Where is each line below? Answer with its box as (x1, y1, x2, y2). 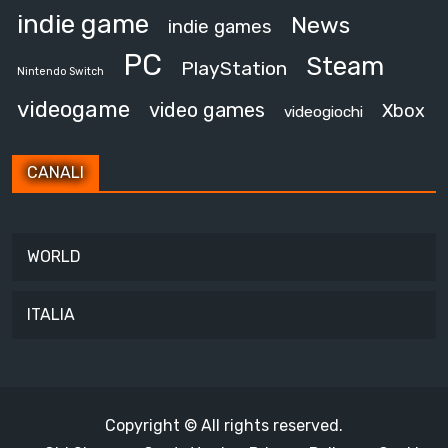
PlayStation (181, 57, 287, 80)
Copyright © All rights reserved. (105, 416, 343, 435)
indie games (168, 16, 272, 38)
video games (149, 98, 265, 122)
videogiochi (284, 103, 363, 121)
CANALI (27, 163, 84, 182)
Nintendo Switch (17, 65, 104, 78)
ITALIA (27, 305, 75, 324)
